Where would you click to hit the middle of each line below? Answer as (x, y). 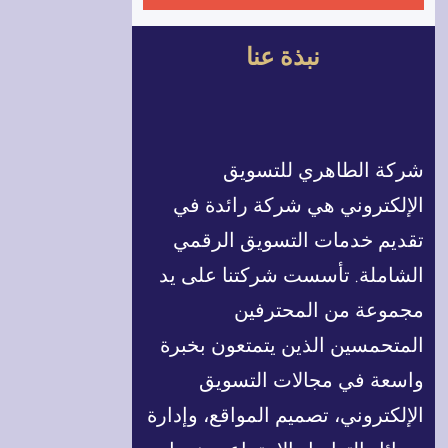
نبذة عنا (283, 57)
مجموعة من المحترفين (329, 310)
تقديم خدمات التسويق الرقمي (299, 240)
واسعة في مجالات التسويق (312, 380)
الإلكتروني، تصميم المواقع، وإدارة (286, 415)
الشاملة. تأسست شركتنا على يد (292, 275)
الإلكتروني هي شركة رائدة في (299, 205)
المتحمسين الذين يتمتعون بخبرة (292, 345)
